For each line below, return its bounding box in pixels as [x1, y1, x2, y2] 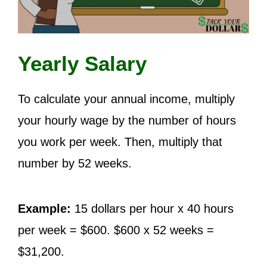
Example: [18, 202, 71, 215]
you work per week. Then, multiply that [18, 135, 222, 148]
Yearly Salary [18, 52, 147, 75]
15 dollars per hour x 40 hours [71, 202, 234, 215]
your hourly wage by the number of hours [18, 114, 236, 127]
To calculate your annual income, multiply [18, 92, 235, 105]
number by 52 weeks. [18, 157, 132, 170]
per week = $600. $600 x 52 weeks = [18, 223, 214, 237]
